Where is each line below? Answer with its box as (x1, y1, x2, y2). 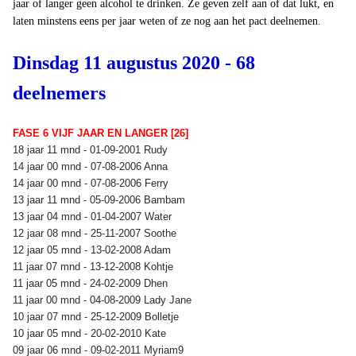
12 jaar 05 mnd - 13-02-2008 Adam (13, 243, 174, 256)
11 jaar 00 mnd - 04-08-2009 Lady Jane (13, 293, 195, 306)
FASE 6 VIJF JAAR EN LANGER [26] (13, 126, 188, 139)
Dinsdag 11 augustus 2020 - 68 (13, 52, 255, 73)
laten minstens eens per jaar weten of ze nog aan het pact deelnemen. (13, 14, 321, 27)
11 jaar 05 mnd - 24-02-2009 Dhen (13, 277, 171, 289)
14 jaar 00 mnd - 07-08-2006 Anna (13, 160, 171, 172)
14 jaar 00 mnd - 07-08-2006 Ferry (13, 176, 172, 189)
